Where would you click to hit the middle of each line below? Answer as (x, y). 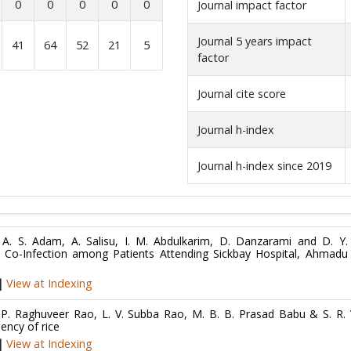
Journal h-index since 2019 (264, 166)
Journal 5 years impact (254, 41)
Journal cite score (241, 94)
